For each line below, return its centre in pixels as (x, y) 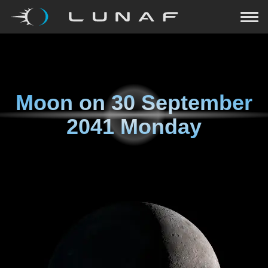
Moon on (63, 103)
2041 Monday (134, 127)
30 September (182, 103)
